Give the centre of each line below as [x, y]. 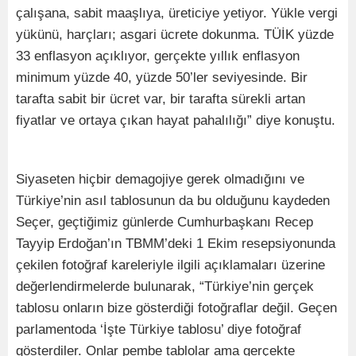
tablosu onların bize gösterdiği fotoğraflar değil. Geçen [176, 308]
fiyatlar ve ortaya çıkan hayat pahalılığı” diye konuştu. [176, 120]
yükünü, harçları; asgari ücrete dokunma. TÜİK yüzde [175, 34]
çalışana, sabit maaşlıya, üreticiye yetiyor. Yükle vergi [177, 13]
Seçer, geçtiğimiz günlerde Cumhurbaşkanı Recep [164, 222]
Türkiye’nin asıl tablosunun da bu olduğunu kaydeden [173, 200]
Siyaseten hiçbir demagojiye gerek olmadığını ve [160, 179]
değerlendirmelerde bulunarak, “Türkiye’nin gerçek [165, 286]
